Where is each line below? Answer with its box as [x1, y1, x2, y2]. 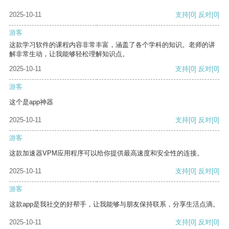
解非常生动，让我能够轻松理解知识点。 [9, 50, 129, 58]
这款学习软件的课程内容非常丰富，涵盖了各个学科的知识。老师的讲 [9, 41, 215, 49]
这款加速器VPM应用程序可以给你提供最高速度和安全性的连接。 [9, 149, 203, 157]
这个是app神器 [9, 98, 53, 106]
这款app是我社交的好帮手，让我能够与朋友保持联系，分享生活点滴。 [9, 200, 219, 209]
